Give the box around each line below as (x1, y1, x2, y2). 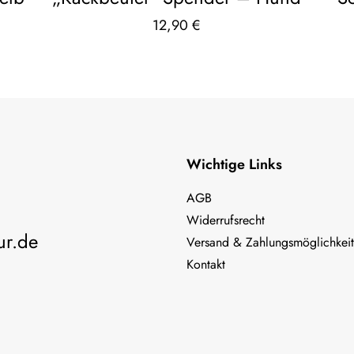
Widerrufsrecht (186, 210, 265, 229)
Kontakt (186, 254, 225, 273)
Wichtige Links (186, 153, 282, 175)
